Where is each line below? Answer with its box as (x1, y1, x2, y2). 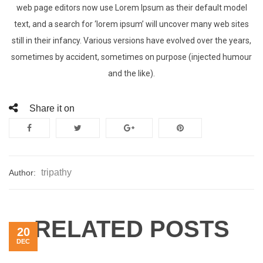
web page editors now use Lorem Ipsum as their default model (16, 3, 247, 12)
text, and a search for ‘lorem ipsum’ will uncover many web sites (14, 19, 249, 29)
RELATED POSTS (33, 216, 230, 242)
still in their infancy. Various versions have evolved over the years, (12, 36, 251, 45)
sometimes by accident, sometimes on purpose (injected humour (11, 52, 252, 62)
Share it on (29, 103, 75, 113)
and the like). (108, 69, 155, 78)
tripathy (41, 167, 72, 177)
